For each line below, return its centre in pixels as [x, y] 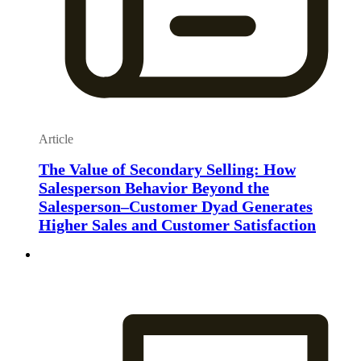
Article [56, 139]
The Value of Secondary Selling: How [167, 169]
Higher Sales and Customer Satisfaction [177, 224]
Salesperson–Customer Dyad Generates [176, 206]
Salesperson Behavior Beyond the [154, 187]
